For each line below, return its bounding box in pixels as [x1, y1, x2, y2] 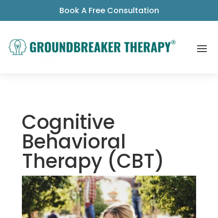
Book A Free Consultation [59, 5, 159, 16]
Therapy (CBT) [21, 147, 164, 175]
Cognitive [21, 108, 115, 136]
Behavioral [21, 127, 126, 155]
